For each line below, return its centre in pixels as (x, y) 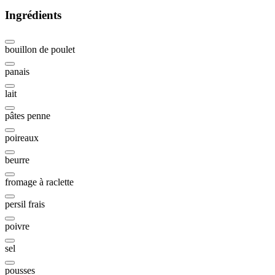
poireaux (22, 138)
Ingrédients (33, 15)
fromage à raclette (39, 182)
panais (17, 72)
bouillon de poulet (40, 50)
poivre (17, 227)
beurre (17, 160)
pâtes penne (28, 116)
